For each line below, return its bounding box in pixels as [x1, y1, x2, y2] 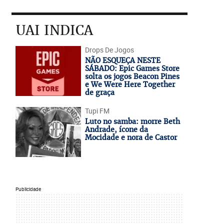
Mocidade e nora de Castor [84, 133, 177, 142]
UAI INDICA [15, 21, 93, 39]
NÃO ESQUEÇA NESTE [84, 56, 160, 65]
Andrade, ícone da [84, 125, 148, 134]
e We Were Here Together [84, 80, 175, 89]
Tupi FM [84, 106, 109, 115]
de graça [84, 88, 114, 97]
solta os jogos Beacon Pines [84, 72, 179, 81]
